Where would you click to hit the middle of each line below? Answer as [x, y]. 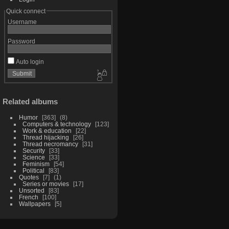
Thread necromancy [50, 144]
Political [33, 171]
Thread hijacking [45, 138]
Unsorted [31, 191]
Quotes [29, 177]
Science [33, 157]
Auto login [29, 61]
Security [33, 151]
